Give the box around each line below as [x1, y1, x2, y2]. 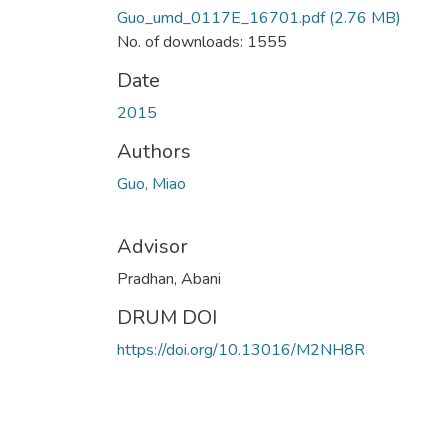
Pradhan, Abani [117, 267, 221, 290]
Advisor [117, 232, 188, 260]
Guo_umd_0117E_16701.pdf [117, 6, 325, 29]
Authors [117, 137, 191, 165]
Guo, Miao [117, 172, 186, 195]
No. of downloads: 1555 [117, 30, 287, 53]
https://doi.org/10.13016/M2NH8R [117, 338, 365, 361]
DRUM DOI [117, 303, 217, 331]
